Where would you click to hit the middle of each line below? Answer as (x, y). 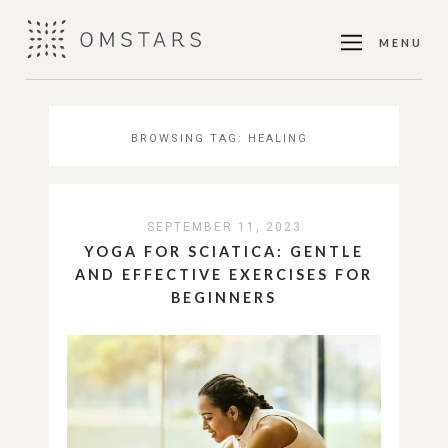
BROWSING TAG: (189, 138)
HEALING (277, 138)
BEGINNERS (224, 297)
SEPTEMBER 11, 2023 (224, 227)
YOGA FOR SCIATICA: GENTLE (224, 251)
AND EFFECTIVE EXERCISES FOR (224, 274)
